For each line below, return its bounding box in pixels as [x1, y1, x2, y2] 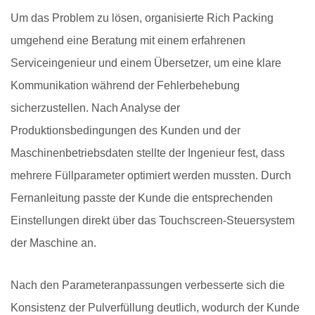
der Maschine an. [11, 237, 96, 250]
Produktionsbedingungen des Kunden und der [11, 124, 240, 137]
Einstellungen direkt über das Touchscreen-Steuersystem [11, 214, 295, 227]
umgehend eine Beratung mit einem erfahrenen [11, 34, 245, 47]
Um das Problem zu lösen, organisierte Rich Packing [11, 12, 274, 25]
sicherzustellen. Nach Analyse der [11, 102, 180, 115]
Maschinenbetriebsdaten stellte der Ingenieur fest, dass [11, 147, 285, 160]
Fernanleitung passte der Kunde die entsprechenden [11, 192, 273, 205]
